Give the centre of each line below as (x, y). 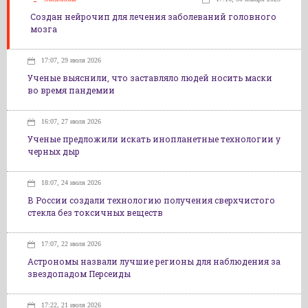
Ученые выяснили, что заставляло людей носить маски (150, 78)
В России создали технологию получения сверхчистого (151, 200)
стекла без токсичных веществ (95, 212)
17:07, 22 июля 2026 (71, 244)
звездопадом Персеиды (79, 274)
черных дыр (54, 151)
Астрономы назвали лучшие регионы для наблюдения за (154, 261)
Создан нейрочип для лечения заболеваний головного (153, 16)
